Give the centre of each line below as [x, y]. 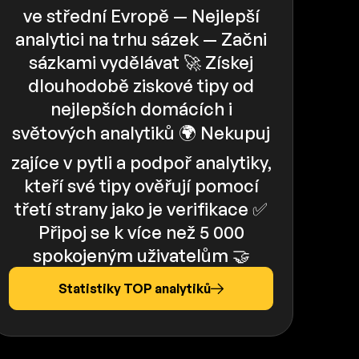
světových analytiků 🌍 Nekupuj [141, 133]
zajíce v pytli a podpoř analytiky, [141, 163]
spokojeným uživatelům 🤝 [141, 256]
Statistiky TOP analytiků [135, 289]
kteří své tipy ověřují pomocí [141, 186]
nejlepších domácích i [141, 109]
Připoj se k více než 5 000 [141, 232]
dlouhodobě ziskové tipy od [141, 86]
